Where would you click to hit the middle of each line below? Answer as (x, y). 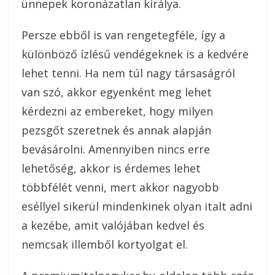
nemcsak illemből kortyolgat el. (105, 245)
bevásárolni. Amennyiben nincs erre (116, 149)
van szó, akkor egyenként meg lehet (117, 92)
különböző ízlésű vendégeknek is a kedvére (135, 54)
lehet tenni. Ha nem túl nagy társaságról (128, 73)
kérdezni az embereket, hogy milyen (117, 111)
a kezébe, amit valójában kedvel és (113, 226)
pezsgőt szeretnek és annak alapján (116, 130)
